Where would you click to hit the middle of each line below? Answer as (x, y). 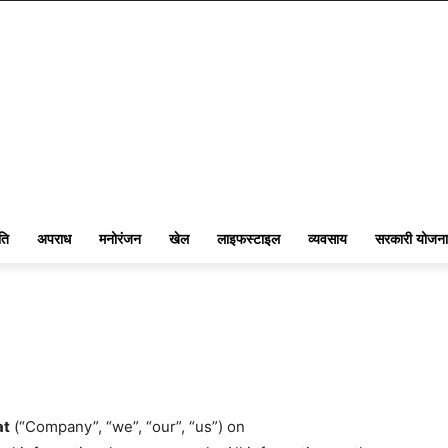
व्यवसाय (327, 239)
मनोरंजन (120, 239)
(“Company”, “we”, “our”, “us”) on (127, 427)
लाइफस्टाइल (248, 239)
